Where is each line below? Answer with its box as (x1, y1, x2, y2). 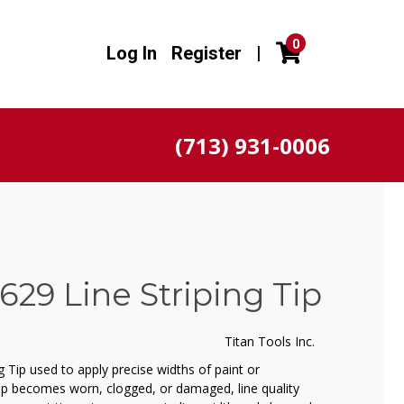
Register (171, 42, 242, 64)
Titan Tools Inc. (224, 333, 315, 350)
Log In (106, 42, 157, 64)
